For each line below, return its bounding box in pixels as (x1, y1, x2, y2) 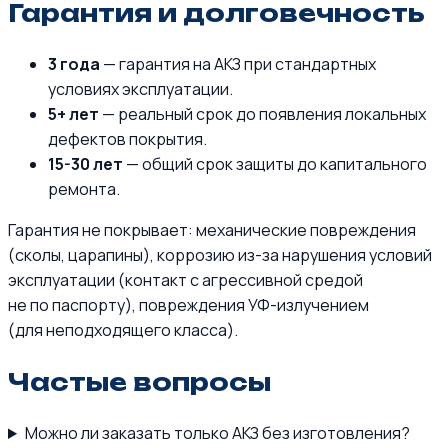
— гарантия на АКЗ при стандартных (100, 53, 376, 76)
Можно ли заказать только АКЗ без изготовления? (24, 422, 410, 444)
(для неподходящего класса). (8, 319, 238, 342)
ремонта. (48, 178, 120, 201)
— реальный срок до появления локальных (99, 103, 426, 126)
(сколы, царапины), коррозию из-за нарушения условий (8, 244, 432, 267)
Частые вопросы (8, 367, 271, 398)
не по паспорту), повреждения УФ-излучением (8, 294, 369, 317)
